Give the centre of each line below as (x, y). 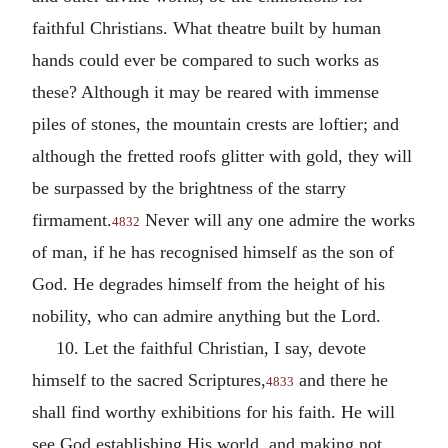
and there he (341, 380)
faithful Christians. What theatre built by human (206, 28)
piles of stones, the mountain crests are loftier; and (215, 124)
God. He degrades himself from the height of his (208, 284)
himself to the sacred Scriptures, (149, 380)
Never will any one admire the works (277, 220)
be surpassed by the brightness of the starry (189, 188)
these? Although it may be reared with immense (205, 92)
